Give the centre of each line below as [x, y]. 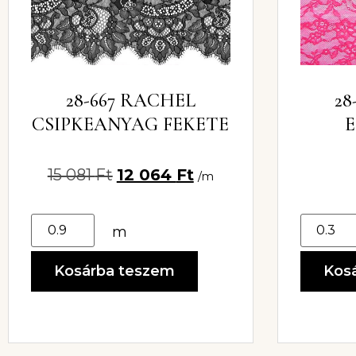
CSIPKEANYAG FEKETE [131, 124]
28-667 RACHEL [130, 100]
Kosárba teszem [114, 271]
